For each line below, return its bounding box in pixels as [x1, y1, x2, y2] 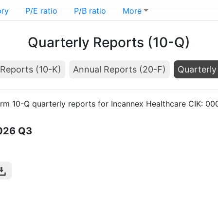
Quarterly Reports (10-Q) [28, 34, 190, 51]
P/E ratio [25, 6, 57, 16]
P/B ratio [74, 6, 106, 16]
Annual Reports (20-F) [73, 64, 166, 74]
